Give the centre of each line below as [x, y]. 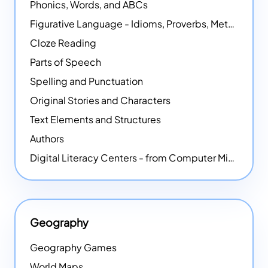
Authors [47, 139]
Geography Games [73, 248]
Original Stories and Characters [100, 100]
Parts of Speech [66, 62]
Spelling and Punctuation [86, 81]
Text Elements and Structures [95, 120]
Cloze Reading [63, 43]
